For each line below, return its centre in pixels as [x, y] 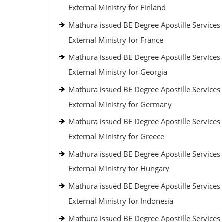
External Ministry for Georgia [118, 72]
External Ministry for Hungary [119, 168]
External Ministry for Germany [120, 104]
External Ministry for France [116, 40]
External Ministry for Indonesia [121, 201]
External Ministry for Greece [116, 136]
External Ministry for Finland [117, 7]
